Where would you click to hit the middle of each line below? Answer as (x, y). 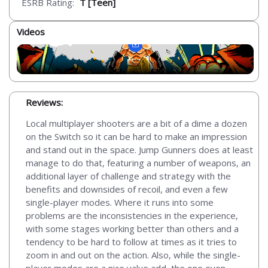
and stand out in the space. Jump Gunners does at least (139, 149)
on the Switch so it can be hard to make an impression (136, 136)
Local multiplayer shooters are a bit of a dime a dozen (136, 123)
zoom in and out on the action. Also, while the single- (133, 255)
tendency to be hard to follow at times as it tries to (131, 241)
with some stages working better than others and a (132, 228)
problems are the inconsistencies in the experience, (132, 215)
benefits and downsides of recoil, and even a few (127, 189)
